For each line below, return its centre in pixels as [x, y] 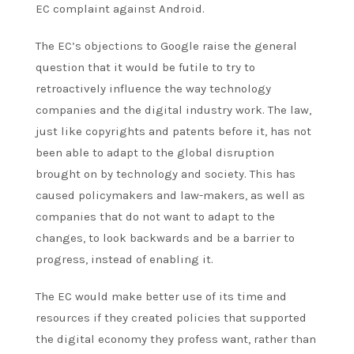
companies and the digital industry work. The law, [173, 109]
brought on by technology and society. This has [166, 173]
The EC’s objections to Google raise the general [166, 45]
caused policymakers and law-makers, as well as [170, 195]
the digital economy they [106, 339]
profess [198, 339]
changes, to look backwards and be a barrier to [165, 237]
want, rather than [267, 339]
